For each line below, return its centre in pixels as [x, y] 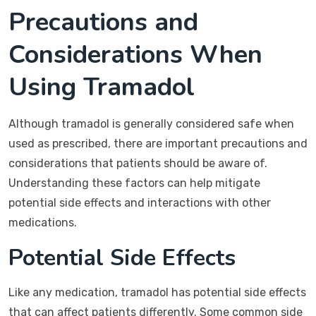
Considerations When [135, 55]
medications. [43, 223]
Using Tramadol [102, 87]
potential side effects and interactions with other [140, 203]
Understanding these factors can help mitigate [134, 183]
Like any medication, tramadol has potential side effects [157, 292]
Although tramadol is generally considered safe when [151, 124]
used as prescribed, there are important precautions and [158, 144]
